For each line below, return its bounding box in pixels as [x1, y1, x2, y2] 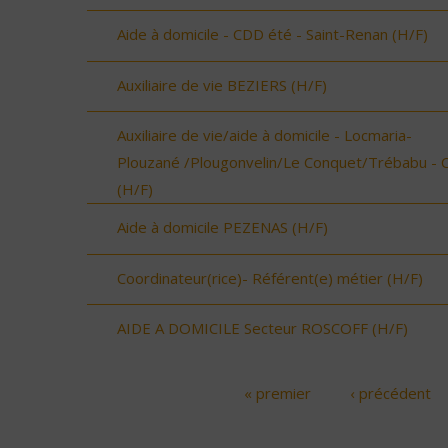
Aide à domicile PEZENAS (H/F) [117, 217, 328, 238]
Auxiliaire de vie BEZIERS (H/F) [117, 74, 327, 95]
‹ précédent [350, 382, 432, 403]
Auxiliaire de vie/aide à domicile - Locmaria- [117, 125, 412, 146]
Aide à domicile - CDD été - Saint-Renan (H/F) [117, 24, 428, 45]
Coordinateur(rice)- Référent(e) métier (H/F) [117, 267, 423, 288]
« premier [243, 382, 311, 403]
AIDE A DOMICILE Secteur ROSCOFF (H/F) [117, 318, 408, 339]
